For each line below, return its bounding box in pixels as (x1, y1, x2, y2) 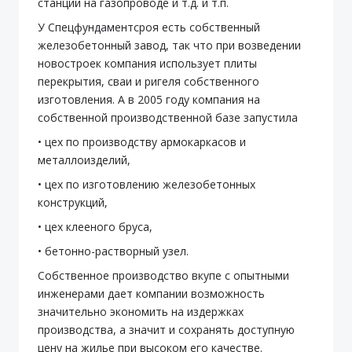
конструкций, (38, 195, 108, 210)
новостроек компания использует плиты (38, 56, 257, 71)
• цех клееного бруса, (38, 219, 152, 234)
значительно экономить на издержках (38, 304, 244, 319)
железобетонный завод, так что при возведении (38, 38, 301, 53)
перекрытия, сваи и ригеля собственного (38, 74, 259, 89)
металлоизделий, (38, 152, 130, 167)
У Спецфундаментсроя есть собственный (38, 20, 260, 35)
